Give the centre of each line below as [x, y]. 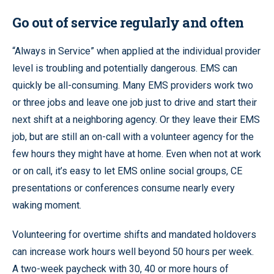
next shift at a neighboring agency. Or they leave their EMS [136, 119]
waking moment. [47, 205]
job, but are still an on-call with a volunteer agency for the [133, 136]
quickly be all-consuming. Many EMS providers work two [133, 85]
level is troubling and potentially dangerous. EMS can [125, 68]
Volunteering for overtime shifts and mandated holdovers [134, 234]
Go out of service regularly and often [128, 22]
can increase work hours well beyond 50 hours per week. [133, 251]
